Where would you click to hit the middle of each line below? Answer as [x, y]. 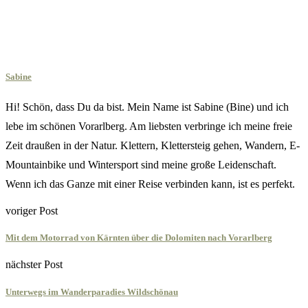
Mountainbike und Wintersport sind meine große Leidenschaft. [141, 165]
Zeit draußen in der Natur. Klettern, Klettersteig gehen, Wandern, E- [153, 146]
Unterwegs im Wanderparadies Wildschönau [92, 291]
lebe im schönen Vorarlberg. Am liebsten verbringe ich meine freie [149, 126]
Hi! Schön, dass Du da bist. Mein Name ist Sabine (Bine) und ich [147, 107]
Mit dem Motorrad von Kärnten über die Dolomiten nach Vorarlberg [139, 238]
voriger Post [32, 211]
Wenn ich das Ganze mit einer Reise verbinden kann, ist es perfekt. [150, 184]
